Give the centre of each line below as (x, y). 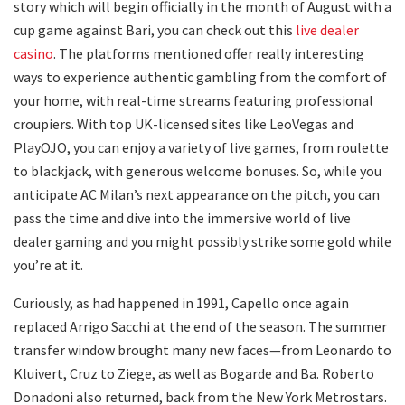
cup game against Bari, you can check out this (155, 29)
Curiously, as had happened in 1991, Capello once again (181, 302)
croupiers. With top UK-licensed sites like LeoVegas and (184, 123)
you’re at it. (48, 264)
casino (33, 53)
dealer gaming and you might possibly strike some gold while (202, 241)
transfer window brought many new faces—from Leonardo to (202, 349)
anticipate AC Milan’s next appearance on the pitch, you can (197, 194)
